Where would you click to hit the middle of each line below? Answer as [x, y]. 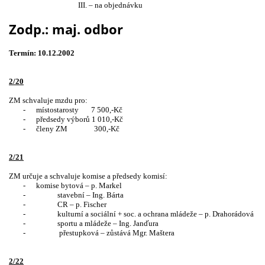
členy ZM [52, 129]
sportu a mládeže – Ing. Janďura [108, 224]
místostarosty [57, 110]
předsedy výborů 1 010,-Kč [80, 119]
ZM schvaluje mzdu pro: [48, 101]
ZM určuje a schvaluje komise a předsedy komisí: [88, 176]
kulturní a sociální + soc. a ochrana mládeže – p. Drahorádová [156, 214]
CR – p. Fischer [82, 205]
